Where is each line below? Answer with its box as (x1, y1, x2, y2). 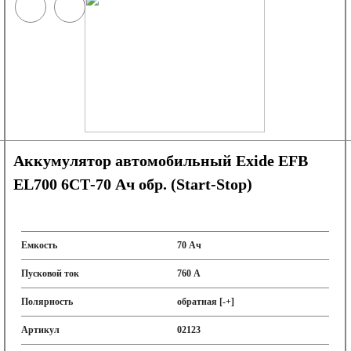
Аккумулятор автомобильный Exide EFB (13, 152, 309, 169)
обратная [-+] (177, 296, 234, 307)
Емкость (21, 240, 58, 251)
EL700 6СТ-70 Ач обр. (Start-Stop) (13, 175, 253, 193)
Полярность (21, 296, 74, 307)
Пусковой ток (21, 268, 80, 279)
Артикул (21, 324, 60, 335)
